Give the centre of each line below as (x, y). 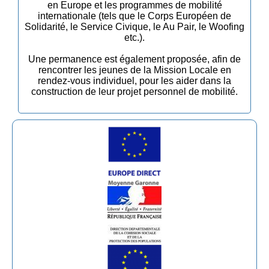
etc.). (134, 37)
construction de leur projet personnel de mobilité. (134, 91)
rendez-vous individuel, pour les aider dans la (134, 80)
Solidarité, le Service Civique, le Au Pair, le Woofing (134, 26)
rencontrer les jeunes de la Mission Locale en (134, 70)
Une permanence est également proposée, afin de (134, 59)
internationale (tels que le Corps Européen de (134, 16)
